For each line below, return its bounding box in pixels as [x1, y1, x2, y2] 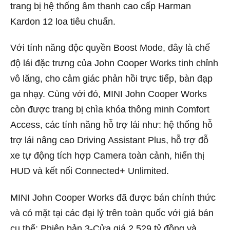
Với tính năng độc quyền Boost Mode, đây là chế [10, 43, 210, 53]
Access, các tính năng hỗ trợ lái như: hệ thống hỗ [10, 120, 213, 130]
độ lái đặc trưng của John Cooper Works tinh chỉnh [10, 58, 218, 69]
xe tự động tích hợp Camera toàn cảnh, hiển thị [10, 150, 204, 161]
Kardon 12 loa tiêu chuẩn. [10, 16, 116, 27]
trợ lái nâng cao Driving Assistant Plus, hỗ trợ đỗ [10, 135, 208, 146]
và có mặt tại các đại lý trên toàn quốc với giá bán [10, 207, 214, 218]
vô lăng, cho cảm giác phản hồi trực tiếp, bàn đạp [10, 73, 213, 84]
